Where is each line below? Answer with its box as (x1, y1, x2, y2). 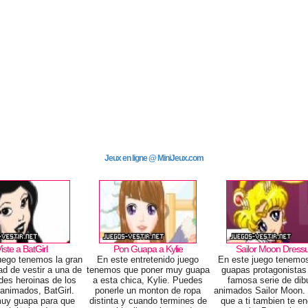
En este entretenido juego (97, 254, 199, 265)
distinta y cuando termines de (89, 296, 207, 306)
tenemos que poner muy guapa (86, 265, 210, 275)
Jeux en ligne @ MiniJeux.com (104, 153, 203, 163)
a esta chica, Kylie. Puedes (93, 275, 203, 285)
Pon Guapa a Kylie (113, 243, 183, 254)
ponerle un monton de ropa (95, 285, 201, 296)
